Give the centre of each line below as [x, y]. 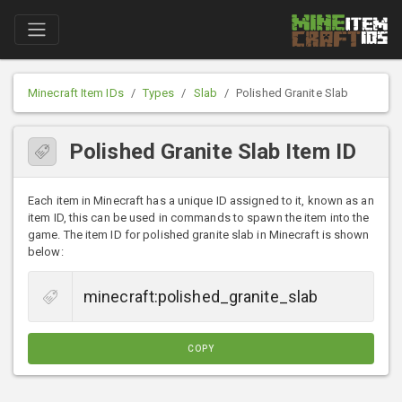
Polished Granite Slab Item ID [213, 152]
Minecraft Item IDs [76, 93]
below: [46, 252]
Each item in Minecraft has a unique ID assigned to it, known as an [201, 201]
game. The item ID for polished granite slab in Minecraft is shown [199, 235]
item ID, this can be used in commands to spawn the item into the [199, 218]
